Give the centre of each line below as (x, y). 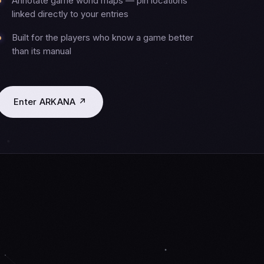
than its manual (42, 52)
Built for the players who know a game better (103, 38)
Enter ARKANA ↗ (50, 102)
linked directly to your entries (70, 14)
